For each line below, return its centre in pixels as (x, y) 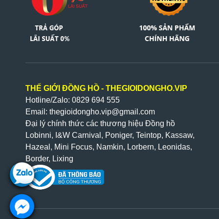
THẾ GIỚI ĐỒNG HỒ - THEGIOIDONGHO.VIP (106, 88)
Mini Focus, (75, 147)
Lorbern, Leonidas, (159, 147)
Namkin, (111, 147)
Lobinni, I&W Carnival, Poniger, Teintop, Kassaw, (110, 135)
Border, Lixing (49, 159)
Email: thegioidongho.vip (68, 112)
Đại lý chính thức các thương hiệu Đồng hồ (100, 123)
